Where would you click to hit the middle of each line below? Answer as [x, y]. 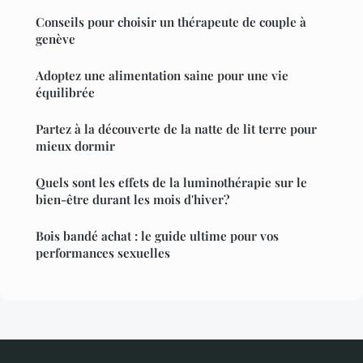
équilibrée [65, 92]
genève [56, 38]
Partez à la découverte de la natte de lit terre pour [176, 128]
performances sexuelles [103, 252]
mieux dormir [75, 145]
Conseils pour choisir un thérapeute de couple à [171, 21]
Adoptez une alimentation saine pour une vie [162, 75]
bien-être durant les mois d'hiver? [132, 199]
